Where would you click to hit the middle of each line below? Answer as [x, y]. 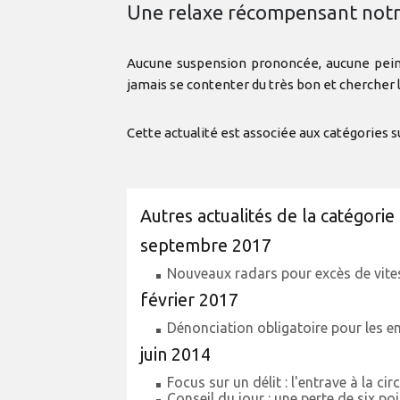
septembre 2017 [206, 246]
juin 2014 [175, 354]
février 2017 [189, 300]
